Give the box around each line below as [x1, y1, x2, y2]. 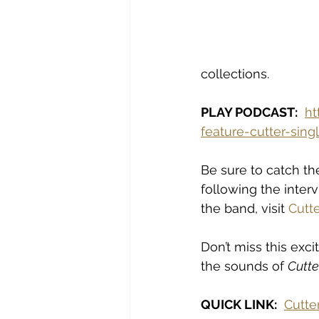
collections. [201, 66, 269, 81]
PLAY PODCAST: [201, 105, 298, 120]
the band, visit [201, 201, 288, 216]
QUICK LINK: [201, 297, 277, 312]
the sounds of [201, 258, 288, 273]
